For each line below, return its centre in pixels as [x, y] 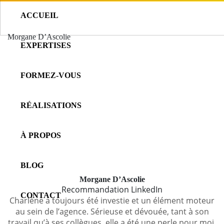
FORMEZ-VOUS [51, 75]
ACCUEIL [39, 15]
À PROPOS [41, 135]
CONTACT [41, 195]
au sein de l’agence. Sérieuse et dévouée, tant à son [112, 211]
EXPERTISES [46, 45]
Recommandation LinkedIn [112, 189]
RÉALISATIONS [51, 105]
